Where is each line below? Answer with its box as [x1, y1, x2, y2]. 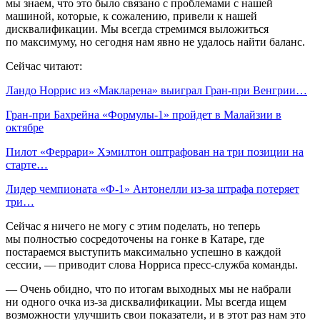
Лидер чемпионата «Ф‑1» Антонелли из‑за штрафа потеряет [6, 182, 299, 195]
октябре [6, 121, 44, 134]
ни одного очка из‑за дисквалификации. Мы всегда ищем [6, 295, 286, 308]
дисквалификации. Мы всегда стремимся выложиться [6, 22, 269, 35]
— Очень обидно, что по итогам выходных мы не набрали [6, 282, 291, 295]
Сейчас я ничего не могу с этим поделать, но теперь [6, 219, 260, 232]
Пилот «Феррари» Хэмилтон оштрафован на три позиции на [6, 145, 304, 158]
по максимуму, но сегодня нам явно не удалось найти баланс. [6, 35, 305, 48]
